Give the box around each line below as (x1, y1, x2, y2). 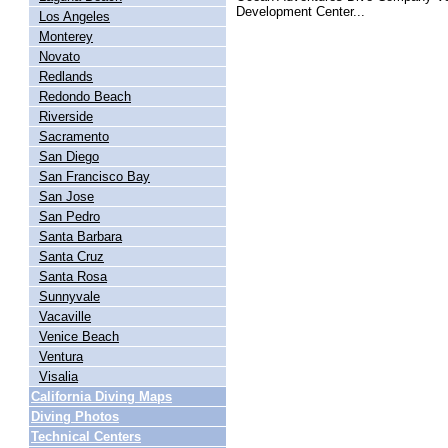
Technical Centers (31, 429, 141, 444)
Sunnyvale (39, 289, 100, 304)
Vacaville (39, 309, 91, 324)
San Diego (39, 149, 99, 164)
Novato (39, 49, 80, 64)
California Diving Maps (31, 389, 172, 404)
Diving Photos (31, 409, 119, 424)
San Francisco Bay (39, 169, 150, 184)
